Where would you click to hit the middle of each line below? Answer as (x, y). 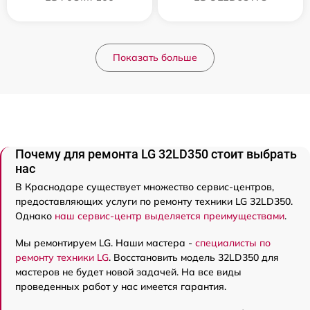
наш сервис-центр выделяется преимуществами (170, 216)
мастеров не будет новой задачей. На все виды (128, 272)
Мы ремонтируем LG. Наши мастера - (105, 243)
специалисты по (233, 243)
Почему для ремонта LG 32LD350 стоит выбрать (156, 154)
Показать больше (155, 58)
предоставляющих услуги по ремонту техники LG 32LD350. (154, 202)
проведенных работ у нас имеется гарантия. (121, 287)
